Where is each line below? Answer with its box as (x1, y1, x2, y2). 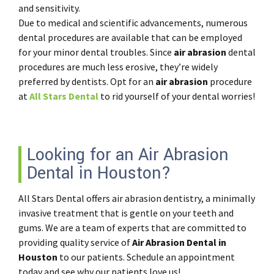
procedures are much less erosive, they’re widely (18, 61, 218, 73)
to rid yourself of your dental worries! (98, 90, 255, 102)
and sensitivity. (18, 2, 80, 14)
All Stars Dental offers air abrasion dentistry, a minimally (18, 192, 255, 204)
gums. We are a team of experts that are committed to (18, 221, 246, 234)
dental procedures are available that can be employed (18, 31, 242, 43)
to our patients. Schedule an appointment (57, 251, 235, 263)
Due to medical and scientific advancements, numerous (18, 17, 248, 29)
